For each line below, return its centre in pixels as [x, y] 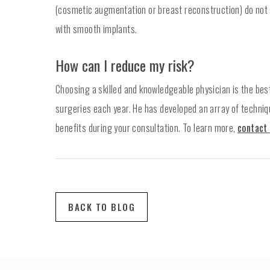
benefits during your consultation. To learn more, [146, 128]
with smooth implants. [96, 29]
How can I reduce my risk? [125, 65]
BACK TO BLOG [102, 207]
